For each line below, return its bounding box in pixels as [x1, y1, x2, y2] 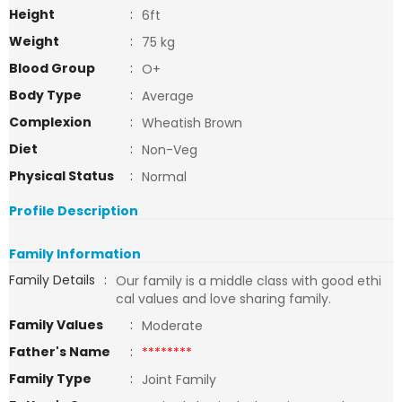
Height [9, 5, 55, 23]
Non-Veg [142, 141, 197, 159]
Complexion [9, 113, 92, 131]
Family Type [9, 370, 92, 388]
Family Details [9, 271, 95, 289]
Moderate [142, 317, 203, 335]
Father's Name [9, 343, 110, 361]
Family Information [9, 245, 141, 263]
